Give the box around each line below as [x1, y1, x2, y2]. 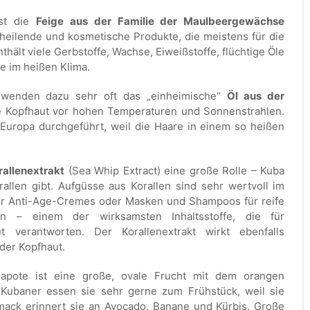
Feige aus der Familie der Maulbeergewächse [35, 14, 285, 28]
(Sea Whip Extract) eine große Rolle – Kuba [64, 163, 285, 177]
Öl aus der [227, 89, 285, 102]
